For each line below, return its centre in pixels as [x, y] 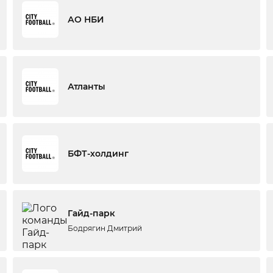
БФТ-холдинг [98, 154]
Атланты [86, 87]
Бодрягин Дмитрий [105, 228]
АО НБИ [86, 19]
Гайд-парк [91, 213]
